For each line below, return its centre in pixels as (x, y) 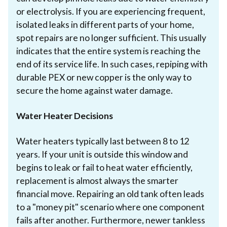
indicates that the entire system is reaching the (108, 51)
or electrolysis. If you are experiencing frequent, (111, 11)
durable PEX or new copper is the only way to (104, 77)
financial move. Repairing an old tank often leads (110, 194)
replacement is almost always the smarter (97, 180)
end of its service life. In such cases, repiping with (112, 64)
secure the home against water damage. (94, 90)
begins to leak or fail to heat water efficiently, (104, 167)
